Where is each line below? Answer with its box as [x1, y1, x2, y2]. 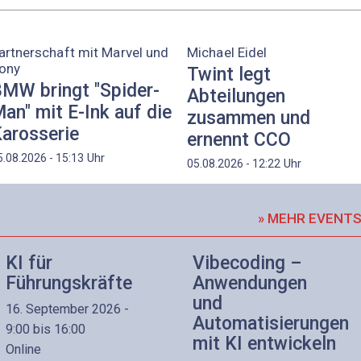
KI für [6, 251, 52, 274]
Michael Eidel [187, 44, 268, 61]
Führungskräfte [6, 272, 132, 294]
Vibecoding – [193, 251, 302, 274]
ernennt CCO [187, 128, 291, 151]
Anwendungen [193, 272, 307, 294]
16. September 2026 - [6, 301, 129, 317]
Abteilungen [187, 85, 285, 107]
